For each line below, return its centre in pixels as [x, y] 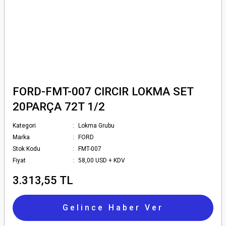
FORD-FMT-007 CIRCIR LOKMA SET [103, 91]
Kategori [24, 126]
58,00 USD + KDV [102, 160]
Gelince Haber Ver [113, 208]
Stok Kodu [26, 149]
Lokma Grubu [97, 126]
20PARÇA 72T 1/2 [59, 106]
